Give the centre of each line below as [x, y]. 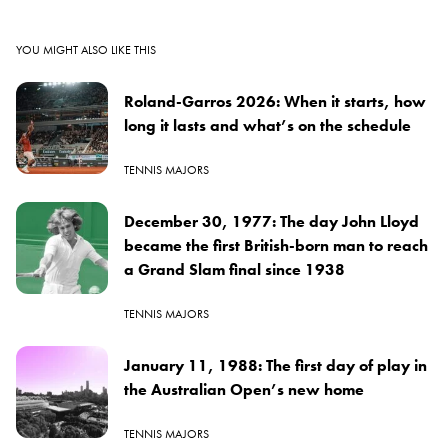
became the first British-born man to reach [276, 245]
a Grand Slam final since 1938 [234, 269]
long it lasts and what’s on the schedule [267, 125]
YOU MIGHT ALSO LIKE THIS [86, 49]
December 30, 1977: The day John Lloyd [271, 221]
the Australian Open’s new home [244, 389]
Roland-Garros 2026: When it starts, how [275, 101]
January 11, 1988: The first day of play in [275, 365]
